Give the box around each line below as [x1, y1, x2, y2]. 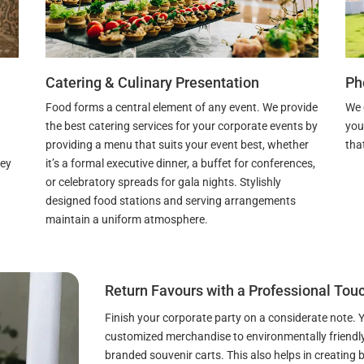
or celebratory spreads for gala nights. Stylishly [45, 175, 281, 188]
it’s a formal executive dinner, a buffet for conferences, [45, 156, 315, 170]
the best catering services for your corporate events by [45, 119, 318, 132]
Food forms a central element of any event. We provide [45, 100, 318, 114]
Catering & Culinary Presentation [45, 73, 259, 91]
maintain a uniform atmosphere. [45, 212, 208, 226]
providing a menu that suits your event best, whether [45, 137, 309, 151]
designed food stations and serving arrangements [45, 193, 296, 207]
